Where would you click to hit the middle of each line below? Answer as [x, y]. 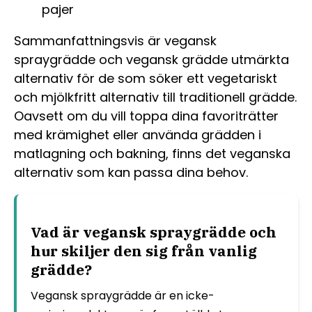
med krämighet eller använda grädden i [138, 134]
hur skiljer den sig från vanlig [144, 250]
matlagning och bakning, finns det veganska [152, 153]
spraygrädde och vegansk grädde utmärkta [151, 59]
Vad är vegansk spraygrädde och [154, 232]
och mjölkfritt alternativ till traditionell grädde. [155, 97]
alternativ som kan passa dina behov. [131, 172]
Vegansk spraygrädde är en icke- [123, 295]
